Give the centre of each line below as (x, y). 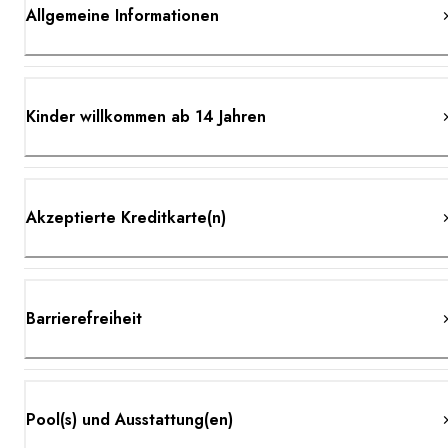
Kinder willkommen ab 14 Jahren (146, 116)
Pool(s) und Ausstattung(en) (129, 419)
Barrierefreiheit (84, 318)
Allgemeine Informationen (122, 15)
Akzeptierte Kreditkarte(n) (126, 217)
